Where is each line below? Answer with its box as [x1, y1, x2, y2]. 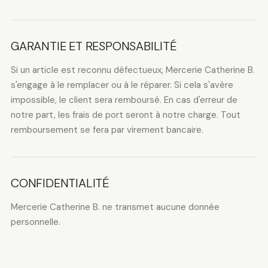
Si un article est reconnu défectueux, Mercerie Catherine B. [10, 64, 255, 76]
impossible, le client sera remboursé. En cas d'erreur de [10, 94, 237, 106]
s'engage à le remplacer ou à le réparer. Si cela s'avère [10, 79, 233, 91]
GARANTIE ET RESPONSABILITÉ [10, 38, 177, 54]
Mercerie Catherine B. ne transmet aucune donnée [10, 201, 220, 213]
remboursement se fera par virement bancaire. [10, 124, 203, 136]
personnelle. [10, 216, 60, 228]
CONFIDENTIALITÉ [10, 175, 109, 191]
